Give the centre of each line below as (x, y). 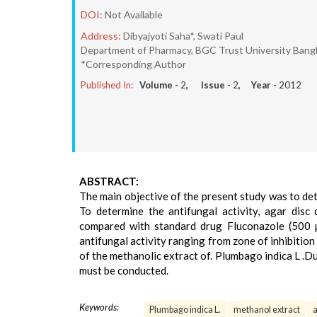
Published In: (107, 85)
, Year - (259, 85)
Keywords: (99, 307)
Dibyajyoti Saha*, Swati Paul (183, 36)
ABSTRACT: (109, 181)
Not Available (134, 15)
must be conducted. (124, 270)
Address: (101, 36)
